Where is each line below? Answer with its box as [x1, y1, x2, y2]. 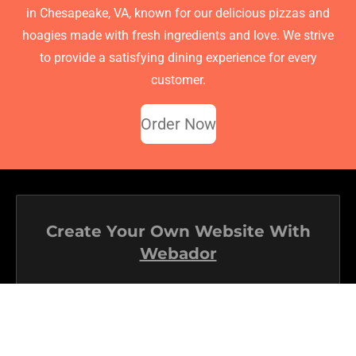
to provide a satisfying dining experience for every [39, 50, 317, 66]
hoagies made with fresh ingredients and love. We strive [22, 28, 334, 44]
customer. [150, 72, 206, 88]
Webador [139, 244, 217, 264]
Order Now [140, 114, 216, 134]
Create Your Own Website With [45, 222, 311, 242]
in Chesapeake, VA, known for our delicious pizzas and [26, 6, 330, 21]
